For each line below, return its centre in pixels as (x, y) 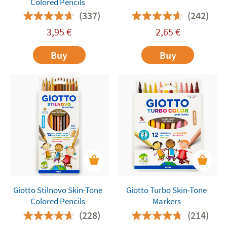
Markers (166, 201)
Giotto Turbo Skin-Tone (166, 190)
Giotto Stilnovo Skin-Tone (58, 190)
